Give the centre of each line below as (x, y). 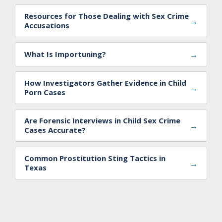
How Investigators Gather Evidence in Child (105, 83)
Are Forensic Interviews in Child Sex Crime (102, 121)
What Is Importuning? (65, 54)
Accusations (47, 26)
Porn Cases (45, 92)
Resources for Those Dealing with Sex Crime (107, 16)
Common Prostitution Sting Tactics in (95, 158)
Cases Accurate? (55, 130)
